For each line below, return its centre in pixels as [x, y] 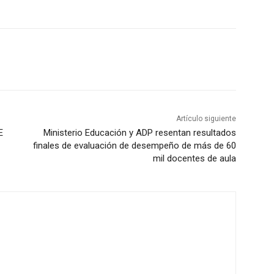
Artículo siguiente [206, 119]
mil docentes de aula [194, 159]
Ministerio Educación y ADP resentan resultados [139, 133]
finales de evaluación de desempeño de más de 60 [134, 146]
